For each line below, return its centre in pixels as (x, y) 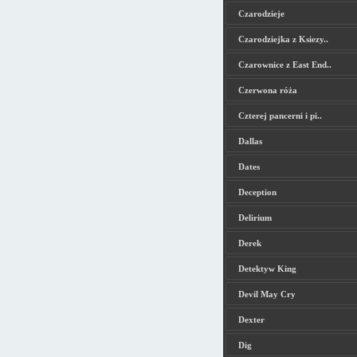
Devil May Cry (267, 294)
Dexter (251, 320)
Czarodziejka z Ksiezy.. (283, 39)
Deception (257, 192)
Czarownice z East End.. (284, 65)
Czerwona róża (267, 90)
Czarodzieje (261, 14)
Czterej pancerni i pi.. (280, 116)
